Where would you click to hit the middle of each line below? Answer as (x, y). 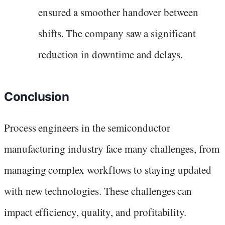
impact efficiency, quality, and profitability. (95, 212)
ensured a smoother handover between (118, 12)
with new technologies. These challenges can (98, 191)
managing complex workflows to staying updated (108, 170)
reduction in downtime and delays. (110, 54)
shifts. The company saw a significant (117, 33)
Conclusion (37, 97)
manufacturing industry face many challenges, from (112, 149)
